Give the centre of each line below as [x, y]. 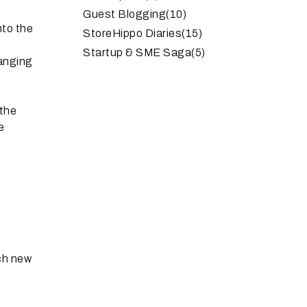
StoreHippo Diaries [132, 33]
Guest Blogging [124, 14]
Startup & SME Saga [137, 52]
